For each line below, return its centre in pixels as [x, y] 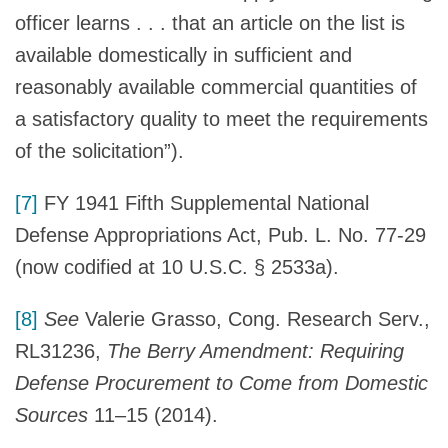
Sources [51, 414]
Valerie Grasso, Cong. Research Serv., [257, 318]
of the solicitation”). [99, 150]
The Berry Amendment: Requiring [255, 350]
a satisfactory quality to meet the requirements [221, 118]
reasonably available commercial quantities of [216, 86]
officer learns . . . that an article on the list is [210, 22]
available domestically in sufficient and [183, 54]
